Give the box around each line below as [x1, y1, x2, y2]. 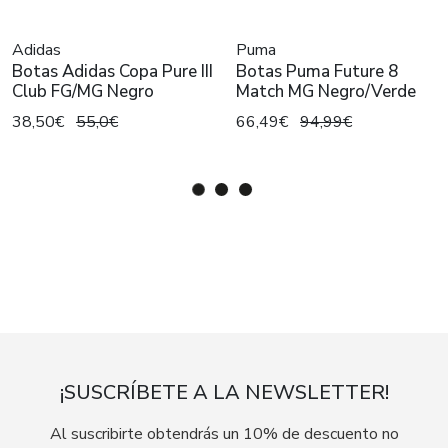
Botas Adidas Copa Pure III [12, 60, 213, 84]
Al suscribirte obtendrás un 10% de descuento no [49, 423, 399, 446]
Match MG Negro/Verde [236, 80, 416, 104]
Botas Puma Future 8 [236, 60, 398, 84]
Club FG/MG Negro [12, 80, 154, 104]
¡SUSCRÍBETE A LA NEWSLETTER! [59, 379, 389, 407]
